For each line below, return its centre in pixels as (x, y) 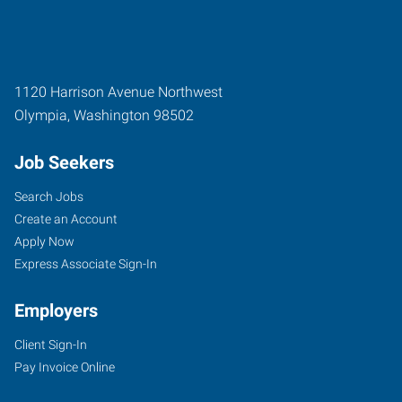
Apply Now (44, 241)
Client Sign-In (51, 345)
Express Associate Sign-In (86, 264)
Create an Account (66, 219)
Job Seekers (64, 162)
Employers (56, 310)
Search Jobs (49, 197)
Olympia (41, 115)
